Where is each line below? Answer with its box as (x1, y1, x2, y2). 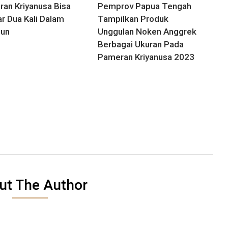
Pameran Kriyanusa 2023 (98, 52, 195, 63)
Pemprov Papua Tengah (98, 1, 192, 12)
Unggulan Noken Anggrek (98, 26, 197, 37)
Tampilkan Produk (98, 14, 169, 24)
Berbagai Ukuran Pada (98, 39, 184, 50)
